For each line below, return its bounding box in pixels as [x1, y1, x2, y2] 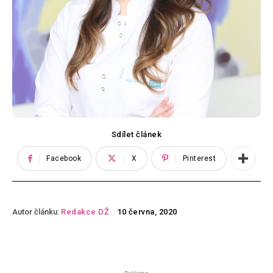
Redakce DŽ [61, 207, 109, 216]
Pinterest [182, 154, 216, 163]
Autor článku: [12, 207, 59, 216]
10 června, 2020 [117, 207, 177, 217]
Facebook [46, 154, 82, 163]
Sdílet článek [111, 130, 162, 140]
